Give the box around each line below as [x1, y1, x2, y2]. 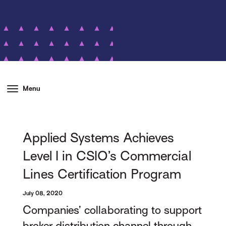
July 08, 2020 [23, 190, 63, 197]
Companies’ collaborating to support [23, 204, 202, 217]
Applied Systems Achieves [23, 130, 175, 146]
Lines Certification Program [23, 166, 182, 182]
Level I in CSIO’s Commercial [23, 148, 192, 164]
